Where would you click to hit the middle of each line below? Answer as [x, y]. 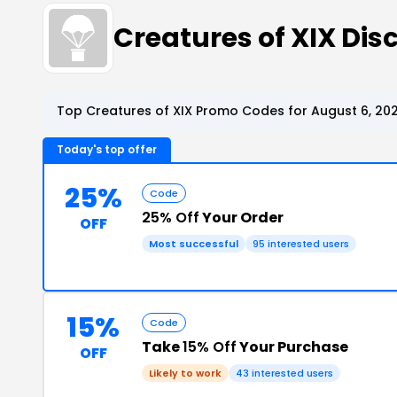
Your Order [241, 218]
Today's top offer [107, 149]
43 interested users [284, 373]
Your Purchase [292, 347]
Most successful [194, 244]
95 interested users [301, 244]
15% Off [210, 347]
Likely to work [185, 373]
